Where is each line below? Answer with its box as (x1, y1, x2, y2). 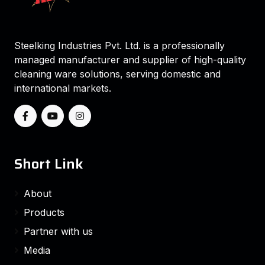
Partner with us (24, 225, 93, 237)
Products (24, 206, 64, 218)
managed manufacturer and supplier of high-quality (14, 54, 246, 66)
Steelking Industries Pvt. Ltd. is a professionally (14, 40, 225, 51)
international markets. (14, 82, 111, 94)
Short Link (14, 153, 83, 174)
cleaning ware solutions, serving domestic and (14, 68, 221, 80)
